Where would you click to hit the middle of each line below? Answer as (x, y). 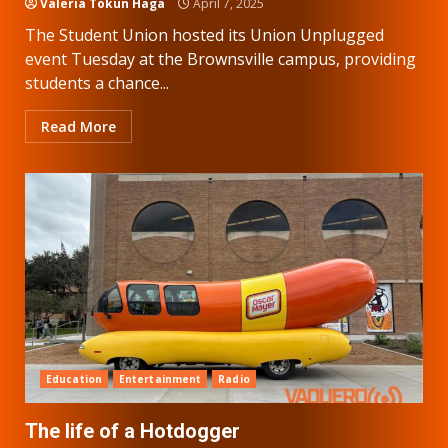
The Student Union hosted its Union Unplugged (204, 34)
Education (74, 378)
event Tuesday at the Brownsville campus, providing (220, 58)
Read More (78, 126)
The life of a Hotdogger (132, 430)
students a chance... (97, 82)
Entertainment (160, 378)
